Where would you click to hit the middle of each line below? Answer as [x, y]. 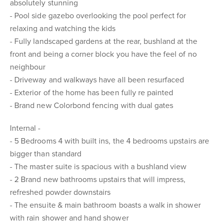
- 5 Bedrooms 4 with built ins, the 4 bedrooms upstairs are [110, 141]
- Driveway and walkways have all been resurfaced [97, 80]
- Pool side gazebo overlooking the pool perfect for [98, 16]
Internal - [25, 128]
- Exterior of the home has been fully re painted [92, 93]
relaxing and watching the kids [63, 29]
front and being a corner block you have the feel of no [103, 54]
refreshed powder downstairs [60, 192]
